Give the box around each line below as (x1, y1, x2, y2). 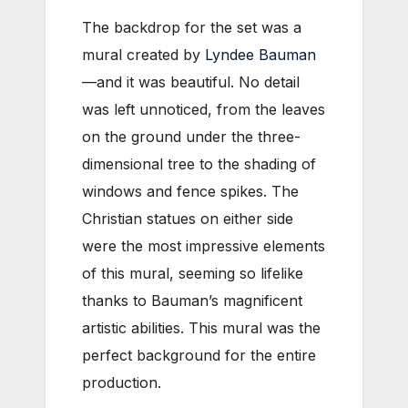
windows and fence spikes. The (82, 181, 299, 200)
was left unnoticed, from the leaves (82, 99, 325, 118)
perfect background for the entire (82, 345, 316, 364)
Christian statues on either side (82, 209, 293, 228)
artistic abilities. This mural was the (82, 318, 321, 337)
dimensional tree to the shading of (82, 154, 316, 173)
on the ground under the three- (82, 127, 301, 146)
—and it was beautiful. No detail (82, 72, 300, 91)
